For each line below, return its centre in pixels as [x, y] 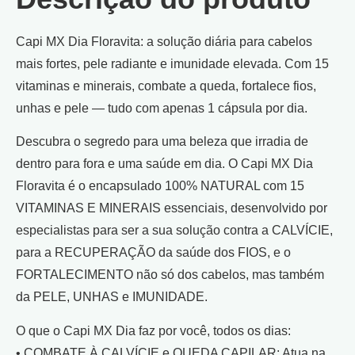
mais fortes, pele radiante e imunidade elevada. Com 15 [172, 63]
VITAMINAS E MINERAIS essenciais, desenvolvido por [172, 208]
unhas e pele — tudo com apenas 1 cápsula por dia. [162, 108]
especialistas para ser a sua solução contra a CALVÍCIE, [174, 231]
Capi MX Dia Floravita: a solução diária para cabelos [164, 41]
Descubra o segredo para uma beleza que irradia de [162, 142]
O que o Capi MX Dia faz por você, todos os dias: [153, 330]
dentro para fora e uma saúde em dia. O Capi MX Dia [164, 164]
